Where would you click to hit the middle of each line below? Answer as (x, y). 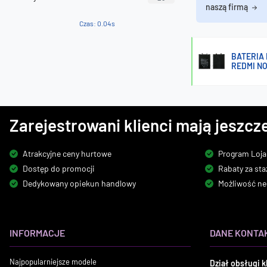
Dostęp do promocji (59, 168)
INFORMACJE (37, 233)
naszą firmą (228, 7)
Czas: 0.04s (97, 24)
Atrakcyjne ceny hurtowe (67, 153)
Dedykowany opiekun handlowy (79, 183)
